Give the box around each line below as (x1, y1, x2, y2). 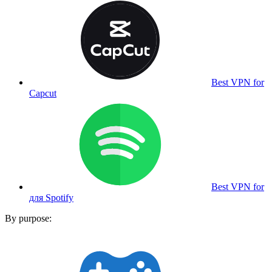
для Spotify (29, 192, 73, 203)
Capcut (29, 88, 56, 98)
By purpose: (5, 213, 52, 223)
